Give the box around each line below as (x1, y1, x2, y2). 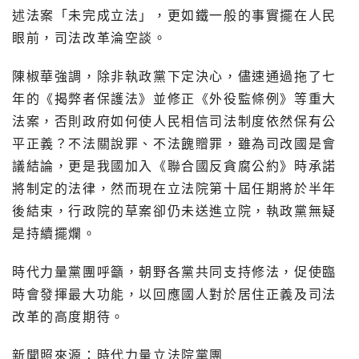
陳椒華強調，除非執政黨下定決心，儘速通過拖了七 (12, 70, 337, 84)
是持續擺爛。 (12, 227, 97, 241)
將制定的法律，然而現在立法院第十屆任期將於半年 (12, 182, 337, 196)
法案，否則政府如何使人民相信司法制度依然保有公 (12, 115, 337, 129)
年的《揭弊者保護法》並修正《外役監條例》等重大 (12, 92, 337, 107)
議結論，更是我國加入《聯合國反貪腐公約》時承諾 (12, 159, 337, 174)
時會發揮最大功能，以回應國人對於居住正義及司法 (12, 288, 337, 302)
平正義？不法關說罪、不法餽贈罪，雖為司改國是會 (12, 137, 337, 151)
